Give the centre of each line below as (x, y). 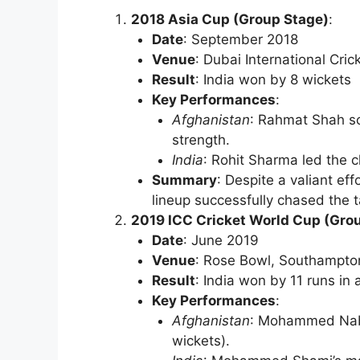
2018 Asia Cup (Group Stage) (230, 20)
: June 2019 (221, 241)
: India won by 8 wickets (273, 80)
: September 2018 (240, 40)
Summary (184, 180)
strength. (201, 140)
